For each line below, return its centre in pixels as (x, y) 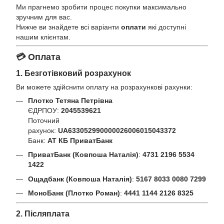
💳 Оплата (38, 57)
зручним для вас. (44, 17)
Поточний (44, 121)
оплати (133, 27)
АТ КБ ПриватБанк (80, 141)
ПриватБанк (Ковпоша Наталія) (83, 155)
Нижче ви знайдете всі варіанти (68, 27)
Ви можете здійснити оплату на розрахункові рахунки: (104, 87)
